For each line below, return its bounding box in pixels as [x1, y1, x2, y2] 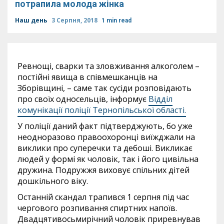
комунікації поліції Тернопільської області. [17, 104, 186, 115]
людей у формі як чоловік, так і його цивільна [17, 153, 198, 164]
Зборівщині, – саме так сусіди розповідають [17, 82, 191, 93]
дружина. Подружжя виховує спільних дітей [17, 164, 189, 175]
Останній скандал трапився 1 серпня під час [17, 191, 189, 202]
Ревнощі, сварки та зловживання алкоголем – [17, 60, 199, 71]
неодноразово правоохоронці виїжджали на [17, 131, 195, 142]
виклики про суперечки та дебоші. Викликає [17, 142, 192, 153]
